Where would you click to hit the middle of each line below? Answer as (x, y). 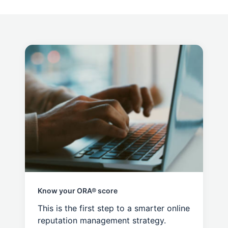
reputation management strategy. (102, 221)
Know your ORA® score (78, 191)
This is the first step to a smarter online (114, 208)
